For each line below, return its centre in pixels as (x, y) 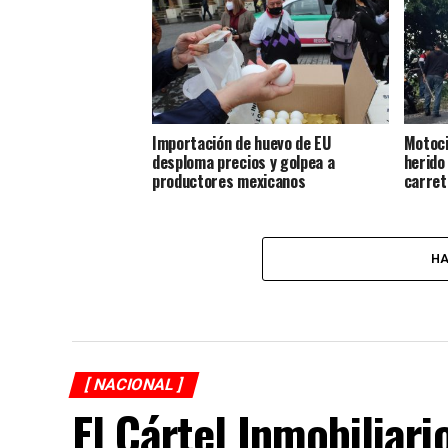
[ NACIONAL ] (134, 384)
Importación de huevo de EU (241, 142)
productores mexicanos (229, 180)
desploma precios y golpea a (243, 161)
